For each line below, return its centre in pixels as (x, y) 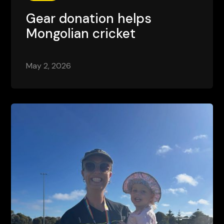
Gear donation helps (89, 19)
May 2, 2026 (49, 66)
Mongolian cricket (81, 34)
